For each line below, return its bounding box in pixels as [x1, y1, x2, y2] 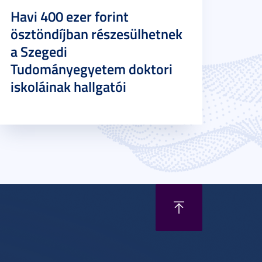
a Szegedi [11, 42, 67, 61]
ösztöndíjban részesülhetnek [11, 24, 182, 44]
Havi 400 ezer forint [11, 6, 129, 26]
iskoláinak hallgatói [11, 77, 126, 96]
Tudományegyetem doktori [11, 59, 173, 79]
